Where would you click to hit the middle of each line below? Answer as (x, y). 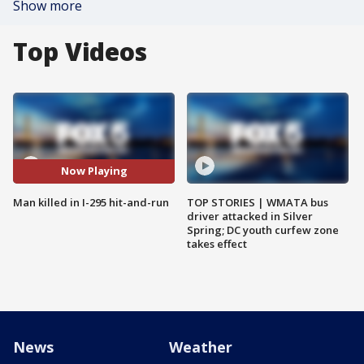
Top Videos (80, 52)
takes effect (217, 243)
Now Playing (94, 171)
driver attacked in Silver (250, 216)
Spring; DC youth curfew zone (263, 230)
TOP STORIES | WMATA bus (258, 202)
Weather (201, 347)
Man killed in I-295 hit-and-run (91, 202)
